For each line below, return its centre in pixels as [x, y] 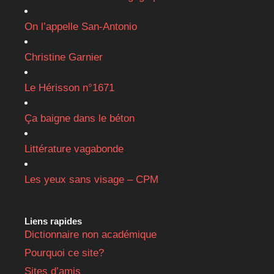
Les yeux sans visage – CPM [91, 180]
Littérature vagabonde [74, 149]
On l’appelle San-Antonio [81, 27]
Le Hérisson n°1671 [69, 88]
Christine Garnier [64, 57]
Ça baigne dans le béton [80, 119]
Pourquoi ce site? [64, 253]
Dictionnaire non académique [91, 235]
